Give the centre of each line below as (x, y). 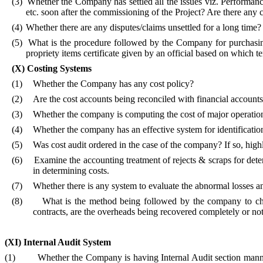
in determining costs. (71, 171)
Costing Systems (59, 69)
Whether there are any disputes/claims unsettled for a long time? (144, 28)
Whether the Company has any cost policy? (113, 84)
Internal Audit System (67, 242)
